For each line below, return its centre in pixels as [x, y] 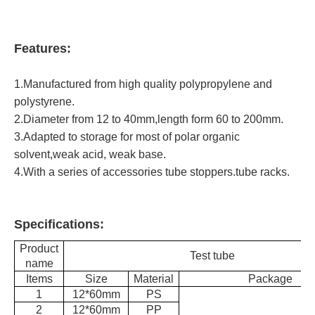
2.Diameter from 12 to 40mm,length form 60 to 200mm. [149, 119]
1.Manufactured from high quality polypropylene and [143, 84]
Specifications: [59, 224]
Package [270, 279]
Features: [43, 49]
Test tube [212, 256]
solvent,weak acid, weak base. [90, 154]
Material [154, 279]
